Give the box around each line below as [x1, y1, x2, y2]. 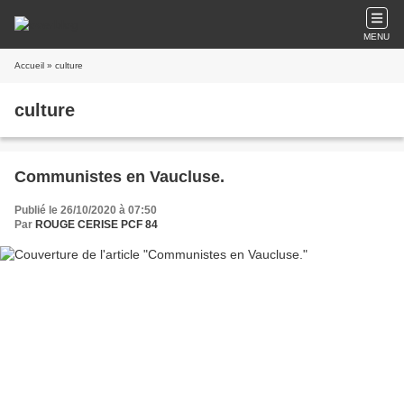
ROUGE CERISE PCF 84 [35, 218, 158, 231]
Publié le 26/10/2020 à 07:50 [14, 204, 157, 216]
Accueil [14, 60, 44, 70]
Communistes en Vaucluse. [14, 168, 225, 186]
